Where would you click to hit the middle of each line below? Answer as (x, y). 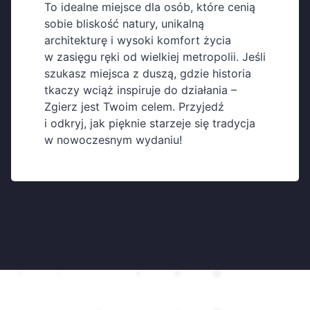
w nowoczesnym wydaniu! (113, 140)
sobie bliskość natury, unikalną (124, 24)
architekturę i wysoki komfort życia (138, 40)
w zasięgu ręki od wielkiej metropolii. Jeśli (155, 57)
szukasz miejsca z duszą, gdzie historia (148, 74)
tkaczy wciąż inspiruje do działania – (140, 90)
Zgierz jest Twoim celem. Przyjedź (134, 107)
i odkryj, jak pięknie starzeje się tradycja (150, 124)
